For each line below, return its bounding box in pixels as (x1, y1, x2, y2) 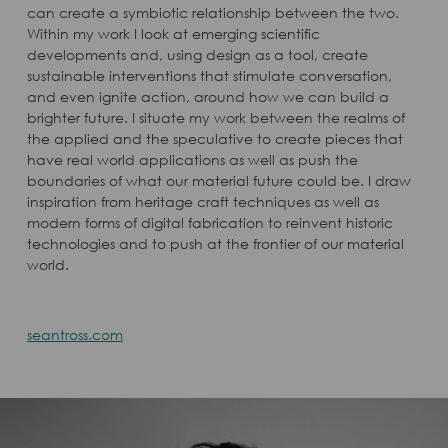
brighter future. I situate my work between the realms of (26, 109, 405, 127)
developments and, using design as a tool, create (26, 46, 368, 64)
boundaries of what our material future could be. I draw (26, 172, 411, 190)
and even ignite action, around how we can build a (26, 88, 389, 106)
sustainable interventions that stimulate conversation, (26, 67, 392, 85)
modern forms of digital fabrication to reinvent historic (26, 214, 393, 232)
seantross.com (26, 326, 123, 344)
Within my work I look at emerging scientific (26, 25, 320, 43)
